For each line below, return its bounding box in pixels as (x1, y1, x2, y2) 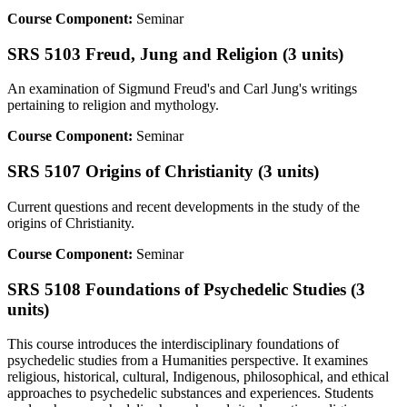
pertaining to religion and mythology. (7, 97, 219, 114)
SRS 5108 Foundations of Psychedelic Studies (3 (7, 279, 365, 299)
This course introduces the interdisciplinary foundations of (7, 336, 339, 352)
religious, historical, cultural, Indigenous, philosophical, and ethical (7, 369, 389, 385)
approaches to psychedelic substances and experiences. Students (7, 385, 373, 402)
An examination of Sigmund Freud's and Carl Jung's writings (7, 81, 357, 97)
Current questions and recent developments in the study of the (7, 198, 360, 214)
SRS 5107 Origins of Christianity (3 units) (7, 162, 319, 182)
